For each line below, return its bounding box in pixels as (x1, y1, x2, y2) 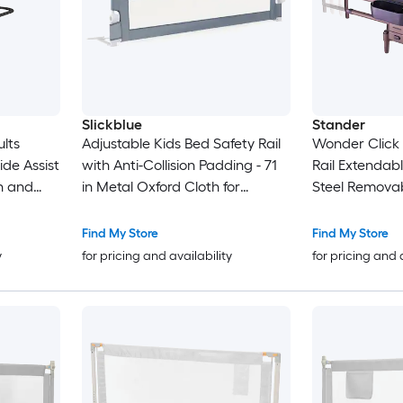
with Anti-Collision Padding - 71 (81, 157, 277, 175)
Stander (311, 116, 365, 134)
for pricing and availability (81, 248, 232, 264)
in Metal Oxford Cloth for (81, 178, 240, 196)
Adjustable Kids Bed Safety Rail (81, 135, 281, 153)
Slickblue (81, 116, 142, 134)
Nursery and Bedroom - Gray (81, 200, 267, 218)
